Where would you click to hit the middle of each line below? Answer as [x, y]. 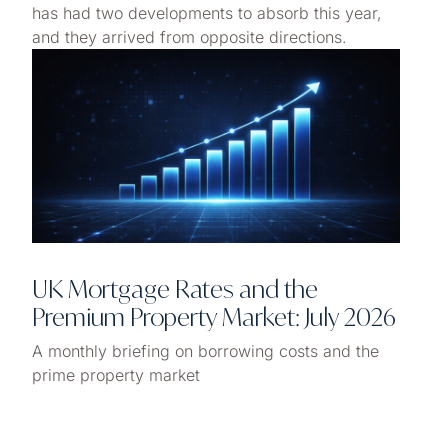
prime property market [116, 374]
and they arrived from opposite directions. [189, 37]
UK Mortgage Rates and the [175, 288]
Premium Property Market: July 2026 [214, 316]
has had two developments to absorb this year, [207, 13]
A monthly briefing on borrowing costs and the [205, 350]
